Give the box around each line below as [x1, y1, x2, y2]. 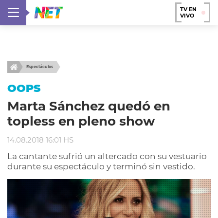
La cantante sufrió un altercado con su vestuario [7, 151, 207, 161]
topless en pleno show [7, 113, 155, 129]
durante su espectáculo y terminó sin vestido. [7, 162, 195, 171]
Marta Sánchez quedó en [7, 98, 170, 114]
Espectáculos [26, 64, 53, 69]
